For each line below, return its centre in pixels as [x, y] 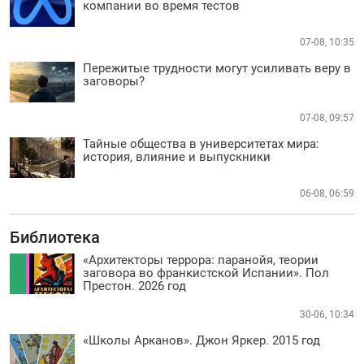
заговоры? [114, 81]
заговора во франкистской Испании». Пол [206, 273]
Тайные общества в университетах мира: [201, 143]
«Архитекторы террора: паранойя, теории [201, 260]
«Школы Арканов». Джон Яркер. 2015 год [201, 340]
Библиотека [55, 237]
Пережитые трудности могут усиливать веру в [217, 68]
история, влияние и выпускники [177, 156]
